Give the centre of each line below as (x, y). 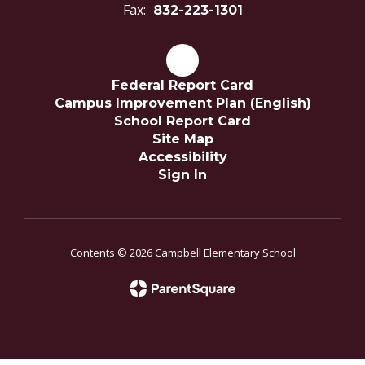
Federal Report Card (182, 85)
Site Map (182, 139)
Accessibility (182, 157)
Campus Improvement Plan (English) (182, 103)
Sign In (182, 175)
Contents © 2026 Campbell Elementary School (182, 253)
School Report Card (182, 121)
